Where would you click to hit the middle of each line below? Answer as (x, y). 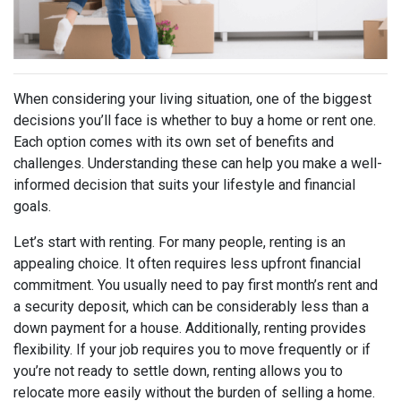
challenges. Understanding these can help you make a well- (198, 163)
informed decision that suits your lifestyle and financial (184, 184)
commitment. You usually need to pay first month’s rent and (196, 285)
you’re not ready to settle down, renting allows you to (178, 371)
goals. (32, 206)
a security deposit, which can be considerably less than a (191, 306)
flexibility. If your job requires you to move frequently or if (192, 349)
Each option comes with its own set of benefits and (174, 141)
